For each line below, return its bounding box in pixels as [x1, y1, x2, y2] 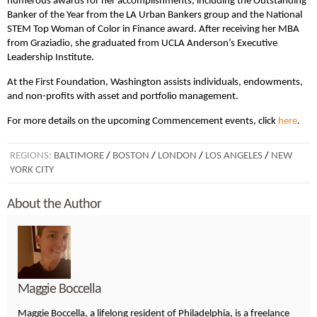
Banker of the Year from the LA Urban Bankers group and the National [7, 9, 302, 21]
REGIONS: [10, 150, 54, 161]
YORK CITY [10, 164, 54, 175]
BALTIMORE [54, 150, 104, 161]
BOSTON [113, 150, 149, 161]
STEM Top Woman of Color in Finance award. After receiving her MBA [7, 23, 299, 35]
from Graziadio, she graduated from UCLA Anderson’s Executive [7, 38, 277, 49]
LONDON [158, 150, 197, 161]
